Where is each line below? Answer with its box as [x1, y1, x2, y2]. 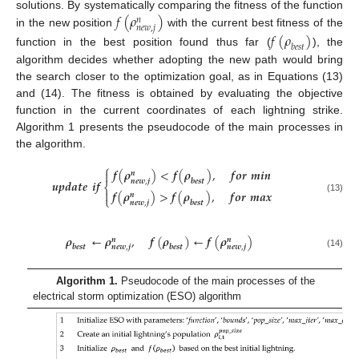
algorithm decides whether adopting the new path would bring [16, 52, 343, 66]
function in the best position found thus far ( [16, 35, 271, 49]
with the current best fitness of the [163, 16, 344, 30]
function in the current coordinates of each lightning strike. [16, 103, 343, 116]
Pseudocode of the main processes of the [117, 275, 315, 288]
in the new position [16, 16, 117, 30]
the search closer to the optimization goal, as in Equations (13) [16, 69, 343, 83]
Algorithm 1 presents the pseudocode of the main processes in [16, 119, 343, 133]
